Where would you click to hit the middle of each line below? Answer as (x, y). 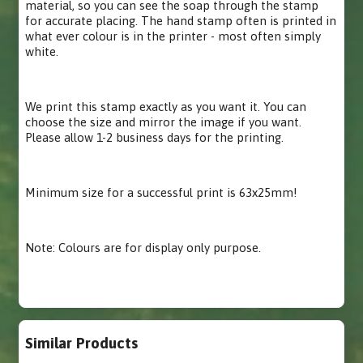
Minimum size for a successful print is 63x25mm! (162, 192)
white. (42, 51)
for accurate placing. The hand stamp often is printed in (181, 21)
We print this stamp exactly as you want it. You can (166, 107)
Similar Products (82, 343)
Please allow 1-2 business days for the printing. (155, 137)
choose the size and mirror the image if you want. (164, 122)
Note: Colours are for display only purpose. (143, 248)
